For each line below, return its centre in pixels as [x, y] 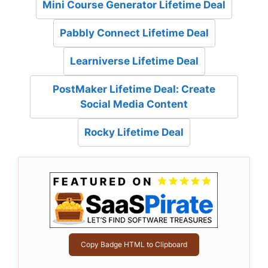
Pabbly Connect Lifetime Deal [134, 33]
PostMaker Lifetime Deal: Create [134, 89]
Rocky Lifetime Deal [134, 133]
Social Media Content [134, 104]
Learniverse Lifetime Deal [134, 61]
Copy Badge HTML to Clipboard [134, 244]
